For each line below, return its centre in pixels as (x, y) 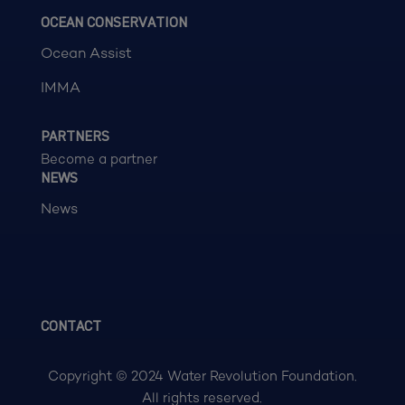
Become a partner (99, 160)
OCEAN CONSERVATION (113, 24)
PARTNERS (75, 138)
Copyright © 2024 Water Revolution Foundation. (202, 377)
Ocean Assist (86, 53)
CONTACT (71, 328)
